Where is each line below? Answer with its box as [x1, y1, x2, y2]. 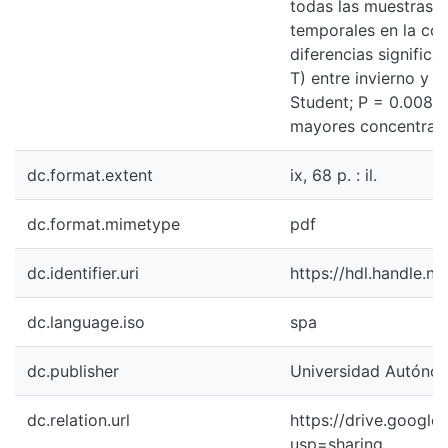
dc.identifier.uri [27, 263, 139, 283]
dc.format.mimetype [27, 214, 180, 234]
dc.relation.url [27, 410, 130, 430]
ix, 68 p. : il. [290, 165, 377, 185]
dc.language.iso [27, 312, 145, 332]
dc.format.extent [27, 165, 153, 185]
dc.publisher [27, 361, 119, 381]
